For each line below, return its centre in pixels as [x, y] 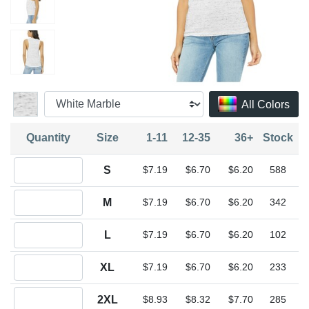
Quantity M [35, 196]
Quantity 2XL [39, 293]
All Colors [266, 104]
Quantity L [33, 228]
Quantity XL [37, 260]
